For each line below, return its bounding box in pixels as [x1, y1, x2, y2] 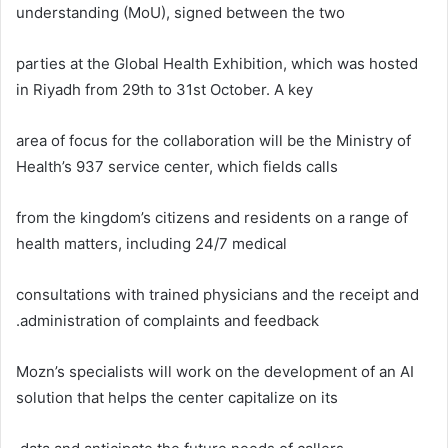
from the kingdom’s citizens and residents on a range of [16, 208, 408, 228]
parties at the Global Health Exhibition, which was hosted [16, 54, 418, 74]
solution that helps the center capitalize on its [16, 388, 338, 408]
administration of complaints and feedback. [20, 311, 319, 331]
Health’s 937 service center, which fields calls [16, 157, 338, 177]
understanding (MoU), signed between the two [16, 3, 345, 23]
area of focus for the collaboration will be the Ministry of [16, 131, 411, 151]
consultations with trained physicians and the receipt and [16, 285, 419, 305]
